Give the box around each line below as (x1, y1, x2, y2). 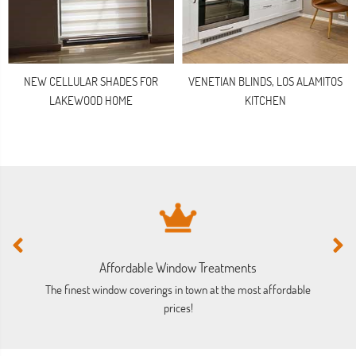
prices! (163, 300, 193, 315)
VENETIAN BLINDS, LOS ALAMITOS (188, 74, 342, 89)
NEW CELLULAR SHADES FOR (24, 74, 158, 89)
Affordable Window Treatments (99, 258, 257, 276)
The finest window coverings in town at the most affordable (45, 282, 311, 297)
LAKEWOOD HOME (49, 93, 133, 108)
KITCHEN (244, 93, 286, 108)
